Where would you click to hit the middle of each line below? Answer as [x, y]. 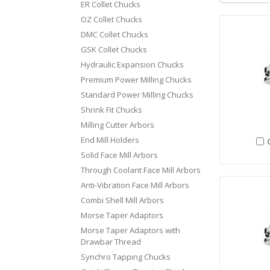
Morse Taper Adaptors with [131, 230]
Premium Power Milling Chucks [137, 79]
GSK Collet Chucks [114, 49]
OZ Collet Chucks [112, 19]
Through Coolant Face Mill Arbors [141, 170]
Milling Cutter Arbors [118, 124]
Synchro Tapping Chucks [126, 256]
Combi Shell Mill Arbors [123, 200]
